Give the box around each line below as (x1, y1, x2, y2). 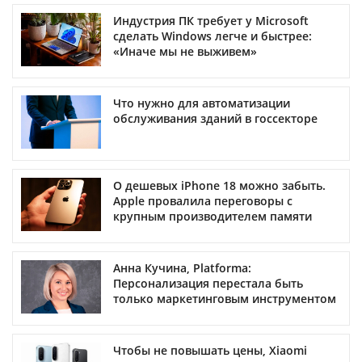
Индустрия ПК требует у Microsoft (113, 12, 309, 28)
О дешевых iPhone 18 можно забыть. (113, 177, 326, 193)
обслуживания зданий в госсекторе (113, 110, 318, 126)
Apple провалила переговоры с (113, 192, 293, 208)
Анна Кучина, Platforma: (113, 259, 251, 276)
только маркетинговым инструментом (113, 290, 336, 306)
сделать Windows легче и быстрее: (113, 27, 312, 44)
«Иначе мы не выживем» (113, 43, 257, 59)
